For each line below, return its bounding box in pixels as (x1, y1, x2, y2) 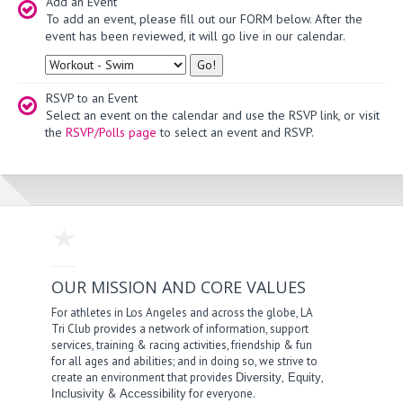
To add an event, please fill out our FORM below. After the (46, 10, 363, 27)
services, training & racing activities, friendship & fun (51, 336, 313, 353)
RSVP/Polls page (66, 123, 157, 140)
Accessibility (120, 386, 187, 400)
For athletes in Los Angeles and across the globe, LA (51, 304, 313, 320)
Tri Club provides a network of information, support (51, 320, 309, 336)
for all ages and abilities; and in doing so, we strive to (51, 353, 318, 369)
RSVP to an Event (46, 89, 138, 106)
